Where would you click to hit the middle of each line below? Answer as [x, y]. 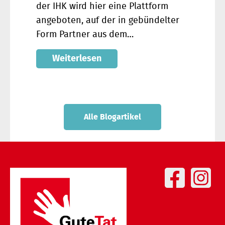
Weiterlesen [77, 59]
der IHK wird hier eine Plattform [102, 7]
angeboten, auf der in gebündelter [108, 21]
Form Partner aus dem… [85, 35]
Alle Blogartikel [113, 117]
